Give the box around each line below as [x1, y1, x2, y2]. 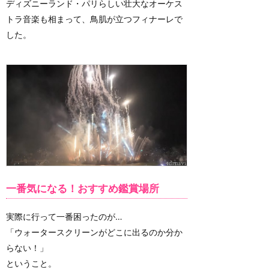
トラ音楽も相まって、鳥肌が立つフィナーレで [6, 14, 183, 25]
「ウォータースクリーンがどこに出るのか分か [6, 227, 183, 238]
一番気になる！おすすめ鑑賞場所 [6, 183, 159, 195]
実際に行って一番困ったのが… [6, 211, 122, 222]
